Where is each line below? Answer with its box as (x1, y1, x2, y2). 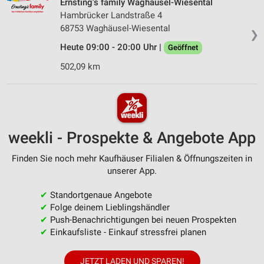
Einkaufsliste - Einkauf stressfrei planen (47, 226, 206, 237)
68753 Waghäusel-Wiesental (60, 23, 170, 34)
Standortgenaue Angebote (47, 189, 152, 200)
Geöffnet (168, 43, 198, 52)
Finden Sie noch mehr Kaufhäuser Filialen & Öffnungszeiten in (12, 153, 252, 164)
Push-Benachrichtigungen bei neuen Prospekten (47, 214, 236, 225)
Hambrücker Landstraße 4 (60, 10, 162, 21)
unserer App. (107, 165, 157, 176)
